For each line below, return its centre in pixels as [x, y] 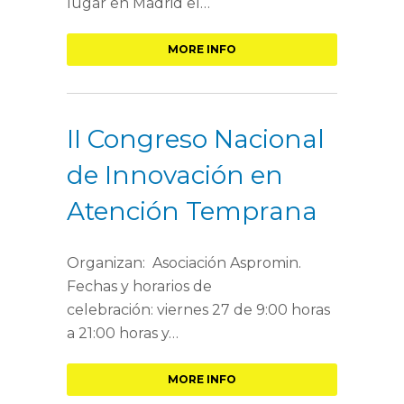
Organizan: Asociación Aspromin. [184, 263]
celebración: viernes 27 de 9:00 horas [198, 310]
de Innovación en [175, 175]
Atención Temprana [192, 211]
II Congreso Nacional [196, 139]
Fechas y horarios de [139, 286]
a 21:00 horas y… [123, 333]
